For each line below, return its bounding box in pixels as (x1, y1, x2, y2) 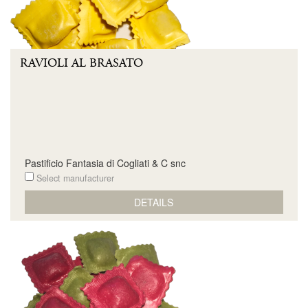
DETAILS (134, 195, 174, 209)
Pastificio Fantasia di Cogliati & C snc (24, 156, 186, 170)
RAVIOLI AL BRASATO (20, 55, 143, 71)
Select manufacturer (33, 172, 114, 184)
